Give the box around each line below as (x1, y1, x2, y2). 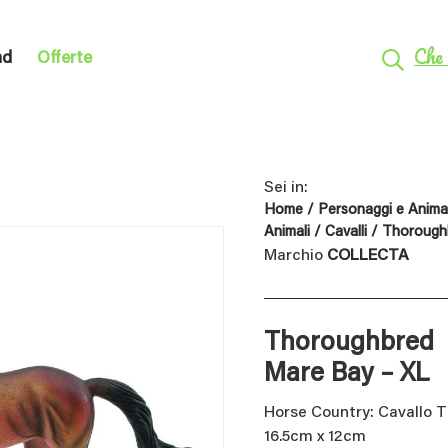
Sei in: (264, 180, 308, 197)
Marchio (264, 248, 327, 265)
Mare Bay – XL (264, 362, 429, 389)
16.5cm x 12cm (264, 429, 366, 446)
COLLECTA (327, 248, 409, 265)
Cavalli (325, 225, 367, 241)
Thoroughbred (264, 331, 434, 358)
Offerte (37, 51, 92, 69)
